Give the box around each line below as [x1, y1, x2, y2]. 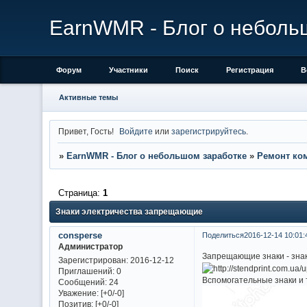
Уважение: [58, 288, 99, 298]
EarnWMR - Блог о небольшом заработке [66, 151, 247, 162]
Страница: [58, 187, 103, 198]
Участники [109, 66, 148, 74]
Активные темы [58, 93, 118, 101]
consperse [58, 230, 102, 241]
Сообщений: [58, 278, 107, 287]
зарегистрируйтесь [171, 126, 247, 136]
